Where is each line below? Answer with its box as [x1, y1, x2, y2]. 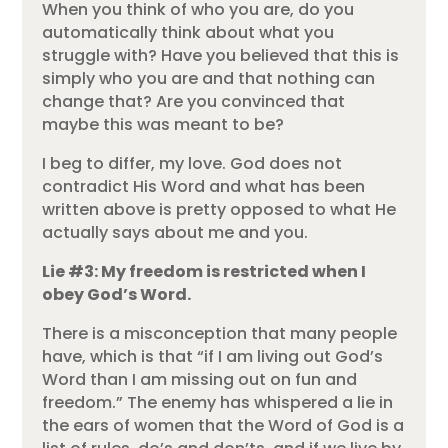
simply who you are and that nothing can [42, 67, 376, 91]
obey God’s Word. [42, 283, 192, 307]
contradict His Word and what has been [42, 175, 366, 199]
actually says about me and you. [42, 221, 309, 245]
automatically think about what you [42, 21, 335, 45]
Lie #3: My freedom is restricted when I [42, 260, 367, 284]
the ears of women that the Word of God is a [42, 414, 405, 438]
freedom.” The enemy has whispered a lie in [42, 391, 394, 415]
